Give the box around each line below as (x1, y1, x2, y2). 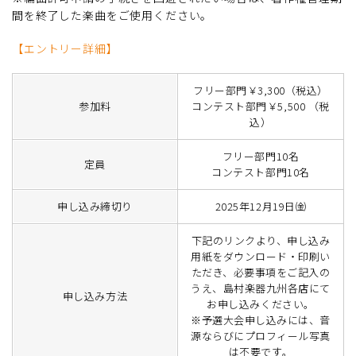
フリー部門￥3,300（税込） (193, 82, 328, 98)
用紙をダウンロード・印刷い (191, 248, 331, 264)
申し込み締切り (57, 198, 133, 214)
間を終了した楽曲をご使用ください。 (12, 6, 213, 23)
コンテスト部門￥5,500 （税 (192, 98, 330, 114)
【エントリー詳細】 (12, 40, 118, 56)
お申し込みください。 (207, 296, 315, 311)
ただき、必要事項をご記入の (191, 264, 331, 280)
